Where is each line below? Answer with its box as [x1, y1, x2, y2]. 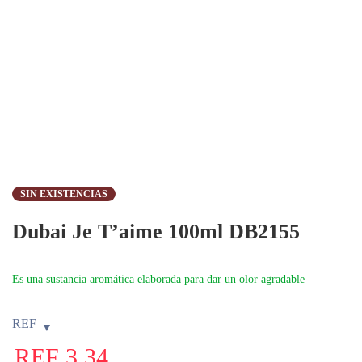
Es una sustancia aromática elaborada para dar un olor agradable [12, 273, 305, 285]
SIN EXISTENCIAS [20, 188, 107, 200]
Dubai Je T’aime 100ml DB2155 [12, 220, 300, 243]
